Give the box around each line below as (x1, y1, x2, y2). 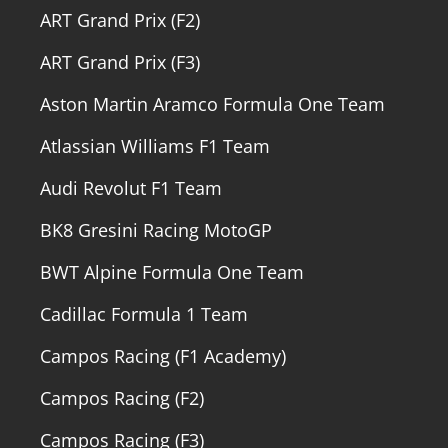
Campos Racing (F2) (40, 385, 204, 410)
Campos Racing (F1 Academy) (40, 343, 286, 368)
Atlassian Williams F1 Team (40, 133, 270, 158)
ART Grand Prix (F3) (40, 49, 200, 74)
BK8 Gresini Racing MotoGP (40, 217, 272, 242)
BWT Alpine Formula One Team (40, 259, 304, 284)
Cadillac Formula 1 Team (40, 301, 248, 326)
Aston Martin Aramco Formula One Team (40, 91, 385, 116)
